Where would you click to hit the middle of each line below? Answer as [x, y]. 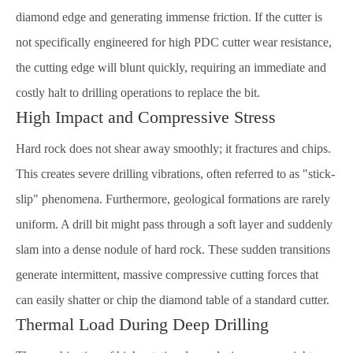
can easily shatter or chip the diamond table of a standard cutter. [173, 300]
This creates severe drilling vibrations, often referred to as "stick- [175, 174]
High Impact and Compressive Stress [146, 117]
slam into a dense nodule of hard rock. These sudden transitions [173, 249]
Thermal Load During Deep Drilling [142, 324]
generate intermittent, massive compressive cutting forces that [167, 275]
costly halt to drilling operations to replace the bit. [138, 93]
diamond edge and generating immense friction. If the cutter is [169, 17]
